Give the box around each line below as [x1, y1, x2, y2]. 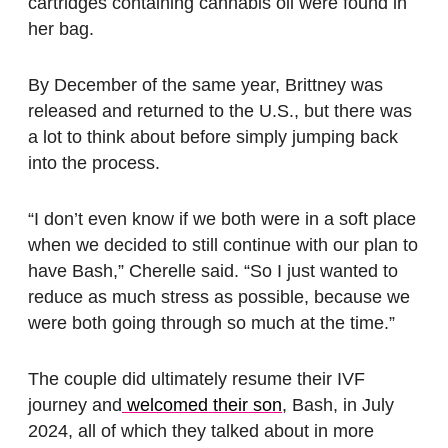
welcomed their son [122, 395, 282, 416]
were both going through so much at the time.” [28, 313, 395, 334]
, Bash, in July [282, 395, 394, 416]
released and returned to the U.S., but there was [28, 101, 412, 122]
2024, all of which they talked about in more [28, 421, 374, 442]
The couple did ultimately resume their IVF [28, 369, 365, 390]
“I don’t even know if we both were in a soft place [28, 209, 416, 230]
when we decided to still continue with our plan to [28, 235, 418, 256]
